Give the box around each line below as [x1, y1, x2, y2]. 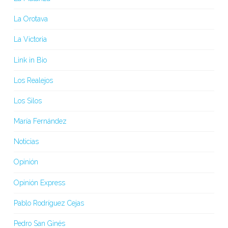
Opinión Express [13, 178, 65, 187]
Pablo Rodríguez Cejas [13, 198, 84, 207]
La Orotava [13, 15, 48, 23]
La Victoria [13, 35, 47, 44]
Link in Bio [13, 55, 47, 64]
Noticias [13, 137, 39, 146]
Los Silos [13, 96, 42, 105]
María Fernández [13, 117, 67, 126]
